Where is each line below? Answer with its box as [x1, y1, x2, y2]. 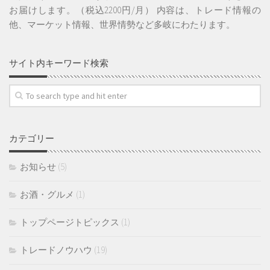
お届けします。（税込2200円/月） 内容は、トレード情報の [9, 4, 261, 16]
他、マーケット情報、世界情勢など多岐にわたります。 [9, 19, 235, 31]
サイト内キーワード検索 [9, 57, 108, 69]
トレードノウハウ [20, 244, 92, 256]
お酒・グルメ [20, 189, 74, 201]
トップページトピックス [20, 216, 119, 228]
